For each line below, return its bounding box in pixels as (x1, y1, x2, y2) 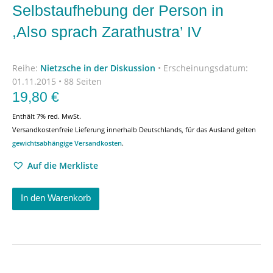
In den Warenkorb (21, 192, 91, 203)
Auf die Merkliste (27, 159, 98, 171)
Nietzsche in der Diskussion (40, 62, 155, 74)
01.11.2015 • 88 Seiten (12, 75, 102, 87)
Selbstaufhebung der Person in (12, 2, 224, 19)
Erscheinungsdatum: (163, 62, 248, 74)
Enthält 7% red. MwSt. (12, 111, 81, 121)
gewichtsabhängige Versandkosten (12, 138, 122, 147)
